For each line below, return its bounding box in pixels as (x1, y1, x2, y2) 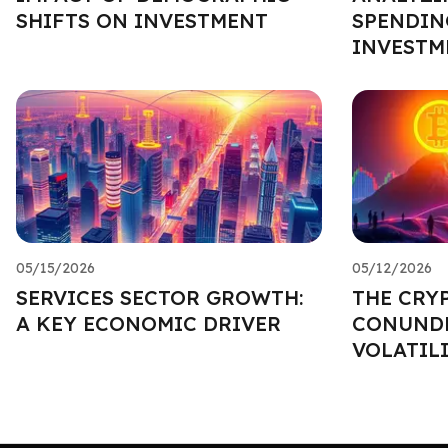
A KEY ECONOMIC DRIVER (16, 310, 281, 336)
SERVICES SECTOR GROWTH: (16, 284, 303, 310)
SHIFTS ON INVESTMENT (16, 7, 268, 33)
